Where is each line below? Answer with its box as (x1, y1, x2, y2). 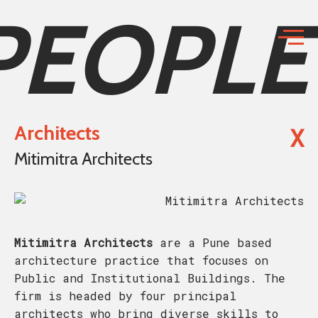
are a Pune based (153, 234, 272, 250)
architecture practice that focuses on (14, 252, 268, 268)
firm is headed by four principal (14, 287, 236, 303)
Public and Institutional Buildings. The (14, 270, 285, 285)
